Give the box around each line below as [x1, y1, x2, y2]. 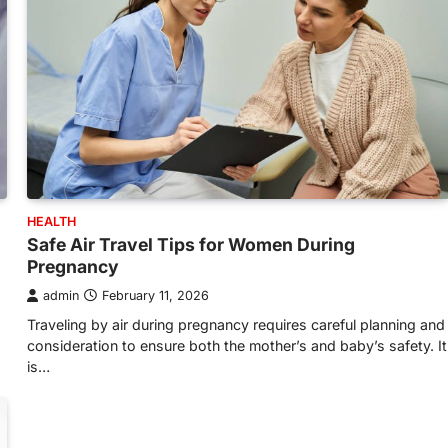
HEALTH [27, 214, 76, 230]
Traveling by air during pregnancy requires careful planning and [27, 316, 445, 334]
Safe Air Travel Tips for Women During [27, 234, 355, 256]
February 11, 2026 [102, 288, 209, 304]
